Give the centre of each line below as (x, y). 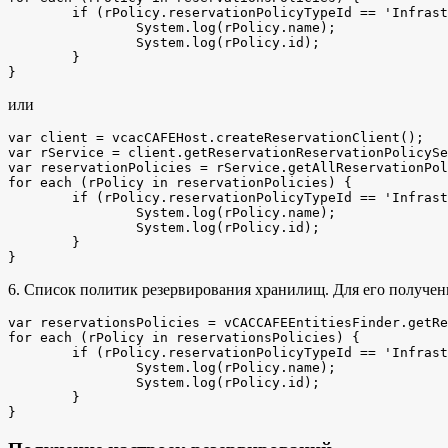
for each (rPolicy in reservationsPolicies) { (184, 338)
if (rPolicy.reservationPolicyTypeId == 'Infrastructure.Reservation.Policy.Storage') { (40, 353)
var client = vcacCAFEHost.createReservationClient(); (216, 138)
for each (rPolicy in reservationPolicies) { (180, 183)
